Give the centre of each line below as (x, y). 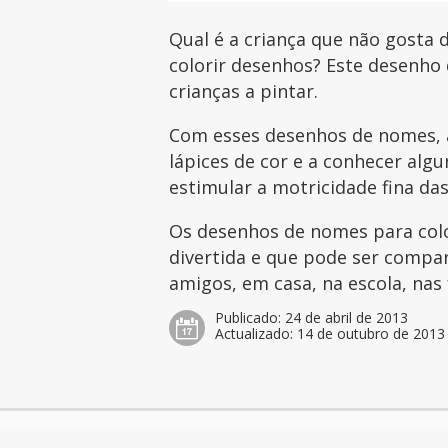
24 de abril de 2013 (347, 318)
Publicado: (250, 318)
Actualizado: (256, 334)
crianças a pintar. (244, 91)
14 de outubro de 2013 (371, 334)
